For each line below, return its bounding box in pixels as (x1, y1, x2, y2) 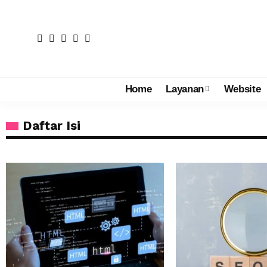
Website (223, 83, 261, 95)
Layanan (166, 83, 204, 95)
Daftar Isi (23, 117, 80, 133)
